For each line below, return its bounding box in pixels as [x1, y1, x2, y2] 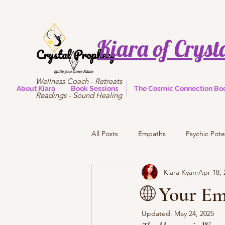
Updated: [142, 209, 174, 218]
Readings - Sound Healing [36, 90, 122, 100]
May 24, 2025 [174, 209, 214, 218]
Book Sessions [71, 84, 119, 93]
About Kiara [17, 84, 55, 93]
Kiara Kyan [164, 167, 196, 177]
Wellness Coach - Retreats [36, 76, 122, 86]
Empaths [138, 129, 166, 138]
